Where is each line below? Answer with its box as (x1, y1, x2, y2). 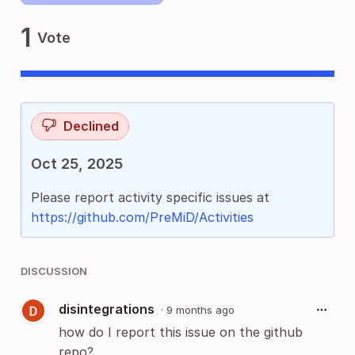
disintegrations (59, 301, 155, 318)
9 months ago (166, 303, 235, 316)
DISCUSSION (21, 265, 87, 277)
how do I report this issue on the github (59, 324, 303, 341)
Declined (63, 118, 119, 134)
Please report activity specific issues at (31, 189, 269, 205)
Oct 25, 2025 (31, 155, 123, 172)
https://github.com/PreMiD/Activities (31, 209, 254, 225)
